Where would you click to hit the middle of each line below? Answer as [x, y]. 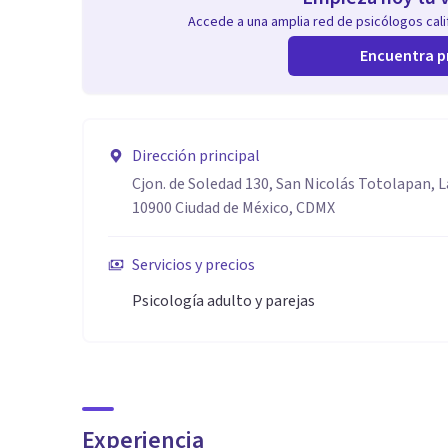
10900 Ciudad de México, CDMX [233, 208]
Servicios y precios [193, 265]
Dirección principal [196, 156]
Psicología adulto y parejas [223, 301]
